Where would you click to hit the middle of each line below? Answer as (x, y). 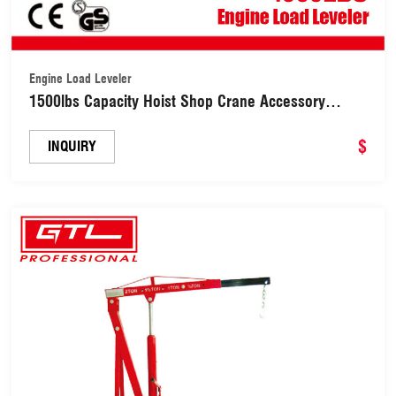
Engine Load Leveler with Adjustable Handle (172, 124)
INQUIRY (72, 147)
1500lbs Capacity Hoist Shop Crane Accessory (178, 102)
